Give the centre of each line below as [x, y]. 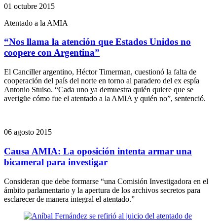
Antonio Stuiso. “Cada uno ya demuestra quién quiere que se [99, 90]
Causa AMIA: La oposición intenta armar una [98, 151]
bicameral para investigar [56, 162]
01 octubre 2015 [29, 6]
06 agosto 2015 [28, 132]
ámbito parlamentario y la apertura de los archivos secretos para [102, 190]
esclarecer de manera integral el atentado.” [69, 199]
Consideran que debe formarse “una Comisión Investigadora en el [106, 181]
